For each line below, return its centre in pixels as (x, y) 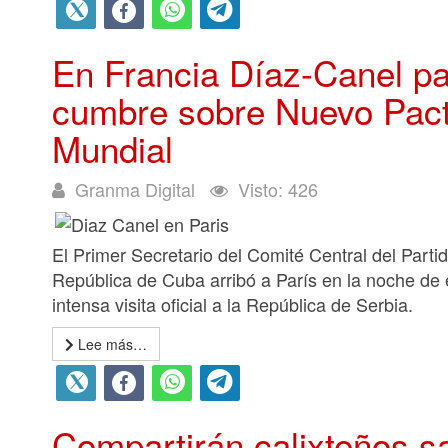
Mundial (112, 148)
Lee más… (110, 344)
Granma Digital (135, 189)
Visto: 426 (278, 189)
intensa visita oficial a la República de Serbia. (232, 304)
